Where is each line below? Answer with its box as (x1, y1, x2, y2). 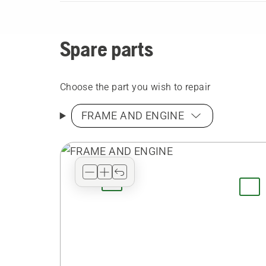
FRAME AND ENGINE (81, 109, 185, 122)
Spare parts (59, 37, 153, 61)
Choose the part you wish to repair (59, 81, 211, 93)
